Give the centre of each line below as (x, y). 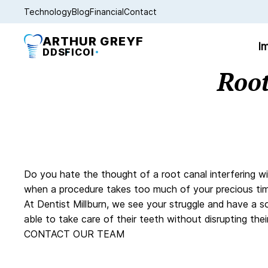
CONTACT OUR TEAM (74, 234)
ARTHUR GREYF (93, 41)
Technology (48, 12)
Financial (107, 12)
